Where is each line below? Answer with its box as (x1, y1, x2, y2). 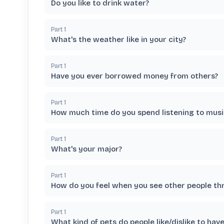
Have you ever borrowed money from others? (51, 71, 218, 80)
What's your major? (51, 144, 122, 153)
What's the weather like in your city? (51, 35, 186, 44)
